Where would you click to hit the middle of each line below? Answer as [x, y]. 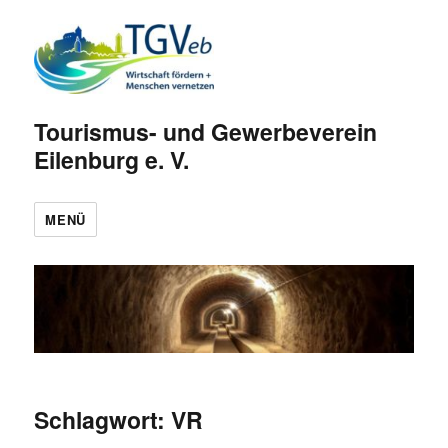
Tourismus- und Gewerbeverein [206, 131]
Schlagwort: [103, 420]
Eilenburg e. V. [112, 159]
